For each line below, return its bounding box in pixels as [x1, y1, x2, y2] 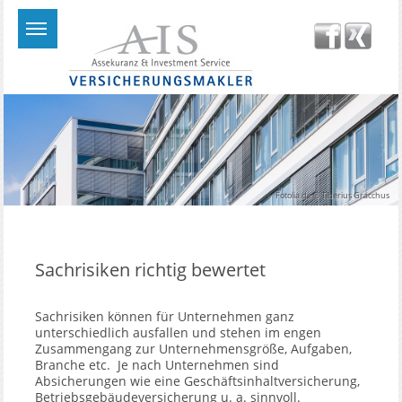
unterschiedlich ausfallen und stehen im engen [35, 324, 322, 342]
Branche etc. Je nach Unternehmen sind [35, 356, 280, 374]
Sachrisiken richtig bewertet [35, 258, 267, 283]
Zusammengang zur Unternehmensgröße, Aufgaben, [35, 340, 353, 358]
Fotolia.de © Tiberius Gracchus [275, 189, 389, 202]
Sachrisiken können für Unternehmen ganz [35, 308, 295, 326]
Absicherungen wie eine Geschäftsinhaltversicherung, [35, 372, 361, 390]
